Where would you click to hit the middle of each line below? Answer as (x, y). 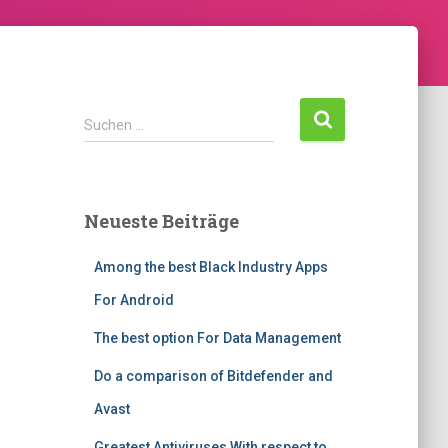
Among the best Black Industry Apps (210, 267)
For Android (133, 300)
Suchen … (113, 125)
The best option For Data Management (217, 338)
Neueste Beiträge (161, 221)
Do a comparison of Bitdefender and (213, 376)
